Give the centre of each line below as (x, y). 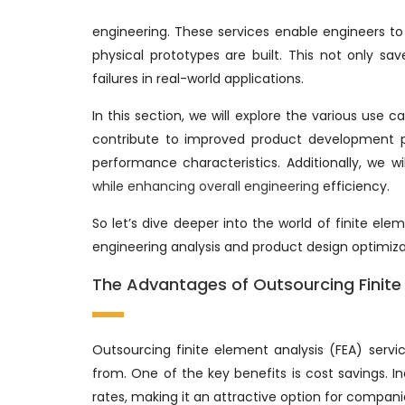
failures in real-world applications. (198, 78)
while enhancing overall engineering (206, 186)
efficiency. (354, 186)
